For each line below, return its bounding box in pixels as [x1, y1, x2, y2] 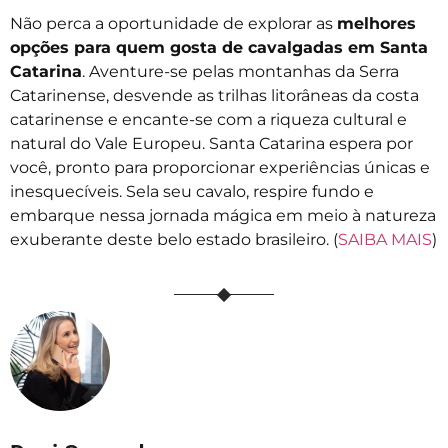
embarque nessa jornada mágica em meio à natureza [10, 206, 436, 226]
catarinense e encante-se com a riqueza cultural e [10, 110, 407, 130]
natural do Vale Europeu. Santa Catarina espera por [10, 134, 413, 154]
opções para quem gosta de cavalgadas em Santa [10, 38, 428, 58]
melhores [337, 14, 416, 34]
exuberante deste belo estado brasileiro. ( [10, 230, 338, 250]
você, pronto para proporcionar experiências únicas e [10, 158, 430, 178]
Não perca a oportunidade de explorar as [10, 14, 337, 34]
